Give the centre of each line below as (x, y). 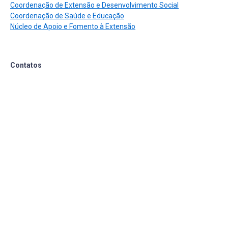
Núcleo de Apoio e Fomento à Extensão (73, 26)
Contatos (26, 65)
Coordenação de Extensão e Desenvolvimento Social (94, 5)
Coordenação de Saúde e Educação (67, 16)
